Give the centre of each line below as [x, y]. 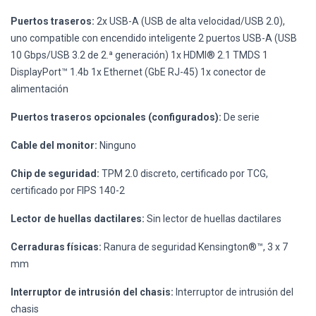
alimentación [39, 89]
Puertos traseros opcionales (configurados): [116, 117]
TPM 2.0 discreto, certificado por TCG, [184, 173]
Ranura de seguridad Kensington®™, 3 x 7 [195, 247]
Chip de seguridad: [55, 173]
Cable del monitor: [54, 145]
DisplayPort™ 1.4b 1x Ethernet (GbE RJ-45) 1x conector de [138, 72]
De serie [241, 117]
